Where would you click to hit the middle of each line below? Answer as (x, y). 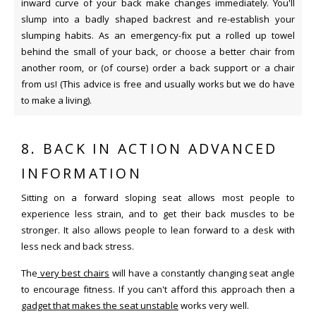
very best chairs (74, 273)
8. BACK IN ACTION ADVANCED (150, 148)
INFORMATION (81, 173)
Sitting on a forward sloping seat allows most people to (158, 197)
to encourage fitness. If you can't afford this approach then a (158, 289)
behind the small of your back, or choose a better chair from (158, 51)
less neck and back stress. (78, 246)
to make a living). (56, 100)
